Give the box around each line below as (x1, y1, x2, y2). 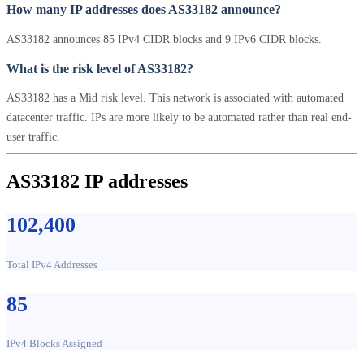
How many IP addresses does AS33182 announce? (6, 2, 281, 17)
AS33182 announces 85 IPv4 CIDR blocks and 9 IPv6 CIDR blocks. (6, 32, 322, 45)
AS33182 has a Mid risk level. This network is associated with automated (6, 90, 344, 104)
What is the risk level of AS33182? (6, 61, 193, 76)
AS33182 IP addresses (6, 170, 188, 192)
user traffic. (6, 129, 60, 143)
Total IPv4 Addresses (6, 258, 97, 271)
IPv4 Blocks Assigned (6, 337, 102, 350)
